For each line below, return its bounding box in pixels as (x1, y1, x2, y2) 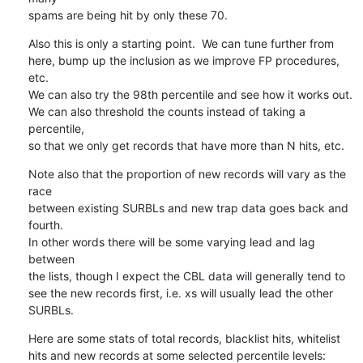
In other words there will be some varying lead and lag (28, 234, 315, 249)
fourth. (28, 217, 63, 232)
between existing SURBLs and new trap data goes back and (28, 200, 348, 215)
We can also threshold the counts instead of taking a (28, 104, 305, 118)
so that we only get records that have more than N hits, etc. (28, 138, 344, 152)
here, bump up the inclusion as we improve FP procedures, (28, 53, 340, 67)
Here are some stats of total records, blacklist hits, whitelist (28, 331, 340, 345)
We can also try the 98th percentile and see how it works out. (28, 87, 352, 101)
